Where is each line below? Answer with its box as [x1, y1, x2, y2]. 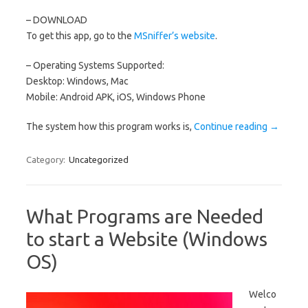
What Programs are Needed [26, 206, 263, 228]
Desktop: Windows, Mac [26, 76, 129, 87]
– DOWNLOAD [26, 14, 87, 26]
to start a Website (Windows [26, 228, 267, 250]
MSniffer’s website [134, 30, 215, 42]
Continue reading [194, 121, 269, 133]
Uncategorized [69, 155, 129, 165]
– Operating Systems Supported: [26, 60, 164, 71]
